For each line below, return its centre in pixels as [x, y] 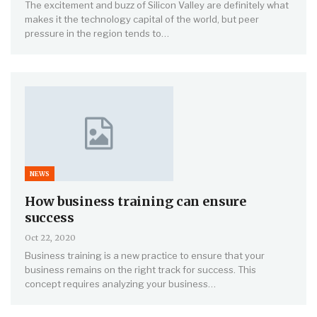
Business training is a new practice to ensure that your [145, 255]
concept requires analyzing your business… [120, 283]
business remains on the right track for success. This [140, 269]
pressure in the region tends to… [97, 33]
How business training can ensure [136, 201]
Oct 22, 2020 [50, 237]
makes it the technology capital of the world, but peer [142, 19]
